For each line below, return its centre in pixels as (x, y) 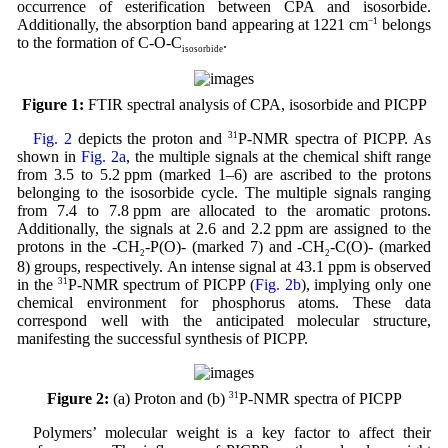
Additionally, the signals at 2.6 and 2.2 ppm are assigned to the (224, 229)
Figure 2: (77, 399)
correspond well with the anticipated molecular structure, (224, 321)
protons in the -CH (78, 247)
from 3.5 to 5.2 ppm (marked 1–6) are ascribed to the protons (224, 175)
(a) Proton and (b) (168, 399)
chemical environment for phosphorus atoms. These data (224, 303)
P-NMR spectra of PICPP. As (334, 139)
